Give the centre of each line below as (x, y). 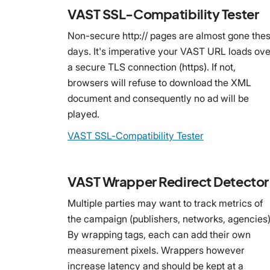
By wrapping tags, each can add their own (159, 234)
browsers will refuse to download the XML (159, 82)
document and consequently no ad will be (158, 98)
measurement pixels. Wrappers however (156, 250)
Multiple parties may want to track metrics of (165, 203)
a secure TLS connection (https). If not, (152, 67)
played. (83, 114)
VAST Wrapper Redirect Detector (168, 181)
